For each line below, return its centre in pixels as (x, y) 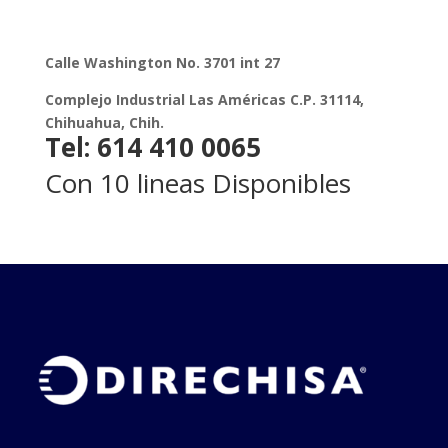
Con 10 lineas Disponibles (197, 183)
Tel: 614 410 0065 (152, 147)
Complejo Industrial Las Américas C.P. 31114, (204, 100)
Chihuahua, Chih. (104, 123)
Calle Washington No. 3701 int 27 (162, 63)
